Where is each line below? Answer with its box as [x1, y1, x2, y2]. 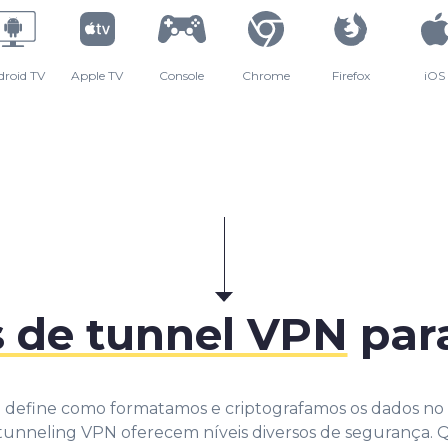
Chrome [242, 67, 291, 83]
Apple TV [71, 67, 124, 83]
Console [159, 67, 205, 83]
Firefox [331, 67, 370, 83]
